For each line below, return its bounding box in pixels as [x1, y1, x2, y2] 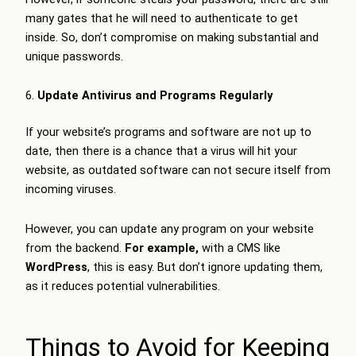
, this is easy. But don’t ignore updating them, [87, 259, 323, 274]
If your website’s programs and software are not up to [25, 125, 311, 140]
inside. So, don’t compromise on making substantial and [25, 29, 319, 44]
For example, [125, 240, 199, 255]
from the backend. [25, 240, 125, 255]
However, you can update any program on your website [25, 221, 314, 236]
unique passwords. [25, 48, 126, 64]
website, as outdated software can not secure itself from [25, 163, 331, 178]
